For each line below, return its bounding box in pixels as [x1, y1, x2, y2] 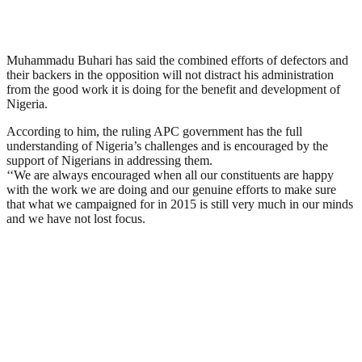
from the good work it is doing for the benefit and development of [6, 82, 340, 96]
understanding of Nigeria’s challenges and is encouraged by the [6, 138, 328, 153]
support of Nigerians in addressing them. [6, 153, 213, 167]
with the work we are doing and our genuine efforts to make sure [6, 182, 336, 196]
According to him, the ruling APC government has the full [6, 124, 302, 138]
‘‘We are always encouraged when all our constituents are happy [6, 167, 334, 182]
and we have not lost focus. [6, 211, 145, 225]
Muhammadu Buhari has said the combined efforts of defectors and [6, 53, 348, 67]
